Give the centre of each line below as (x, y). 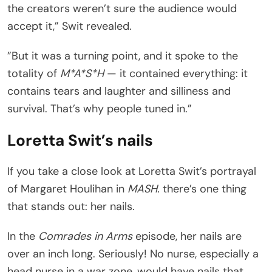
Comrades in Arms (85, 236)
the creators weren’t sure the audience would (122, 9)
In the (23, 236)
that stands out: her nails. (71, 207)
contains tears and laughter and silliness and (119, 91)
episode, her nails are (187, 236)
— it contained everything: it (177, 74)
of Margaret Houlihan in (67, 189)
